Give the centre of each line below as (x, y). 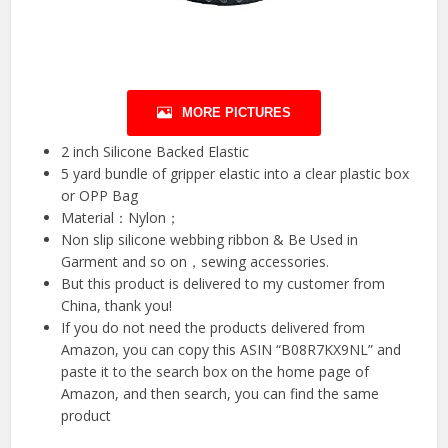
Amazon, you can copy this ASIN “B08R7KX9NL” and (231, 349)
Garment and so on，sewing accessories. (195, 261)
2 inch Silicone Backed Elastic (155, 151)
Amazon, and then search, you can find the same (220, 393)
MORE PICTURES (236, 112)
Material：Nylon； (121, 217)
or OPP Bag (100, 195)
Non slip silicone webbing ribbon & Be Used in (210, 239)
